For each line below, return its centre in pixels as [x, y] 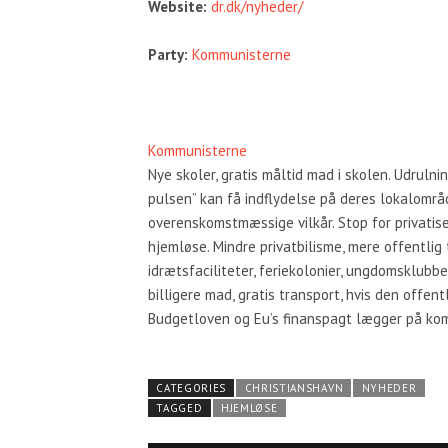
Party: [168, 54]
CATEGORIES [191, 387]
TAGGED [179, 407]
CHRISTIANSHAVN [294, 387]
